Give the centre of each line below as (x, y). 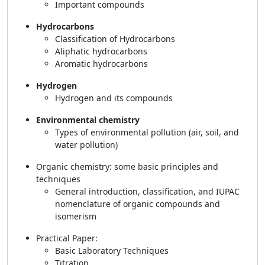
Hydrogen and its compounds (114, 98)
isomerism (76, 216)
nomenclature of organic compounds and (138, 204)
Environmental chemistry (88, 120)
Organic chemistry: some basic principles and (127, 167)
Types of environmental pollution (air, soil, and (147, 132)
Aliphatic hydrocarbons (101, 51)
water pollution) (88, 145)
